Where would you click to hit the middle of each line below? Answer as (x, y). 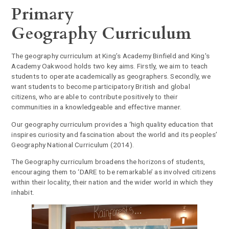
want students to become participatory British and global (101, 86)
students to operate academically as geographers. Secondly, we (111, 76)
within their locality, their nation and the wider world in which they (112, 182)
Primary (42, 15)
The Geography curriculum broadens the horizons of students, (108, 162)
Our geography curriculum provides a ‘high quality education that (112, 124)
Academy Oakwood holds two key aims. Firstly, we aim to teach (110, 66)
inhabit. (23, 192)
